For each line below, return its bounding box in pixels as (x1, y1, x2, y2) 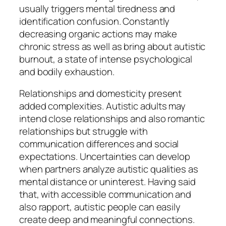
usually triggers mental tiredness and (19, 2, 176, 15)
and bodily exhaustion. (19, 65, 115, 78)
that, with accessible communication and (19, 188, 192, 201)
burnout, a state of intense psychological (19, 52, 192, 66)
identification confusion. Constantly (19, 14, 170, 28)
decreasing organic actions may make (19, 27, 177, 40)
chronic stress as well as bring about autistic (19, 39, 206, 53)
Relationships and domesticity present (19, 87, 182, 100)
